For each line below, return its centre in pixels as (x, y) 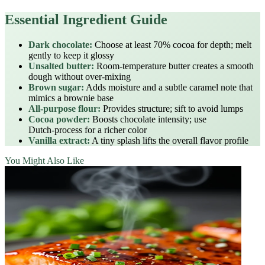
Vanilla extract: (59, 140)
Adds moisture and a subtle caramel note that (168, 87)
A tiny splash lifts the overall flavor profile (169, 140)
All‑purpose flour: (64, 108)
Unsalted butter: (61, 66)
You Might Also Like (44, 160)
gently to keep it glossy (71, 55)
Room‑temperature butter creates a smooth (174, 66)
